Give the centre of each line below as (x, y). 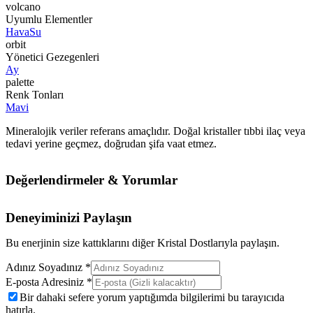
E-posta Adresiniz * (49, 282)
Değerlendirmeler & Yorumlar (92, 180)
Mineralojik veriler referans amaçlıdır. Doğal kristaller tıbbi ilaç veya (155, 131)
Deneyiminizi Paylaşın (69, 218)
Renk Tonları (35, 95)
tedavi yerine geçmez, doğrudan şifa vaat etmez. (111, 144)
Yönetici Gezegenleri (52, 57)
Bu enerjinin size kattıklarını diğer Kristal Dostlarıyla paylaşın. (143, 243)
